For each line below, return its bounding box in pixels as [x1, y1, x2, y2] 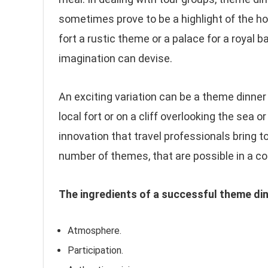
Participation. [68, 245, 123, 256]
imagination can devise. [59, 52, 172, 65]
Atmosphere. [68, 225, 121, 236]
